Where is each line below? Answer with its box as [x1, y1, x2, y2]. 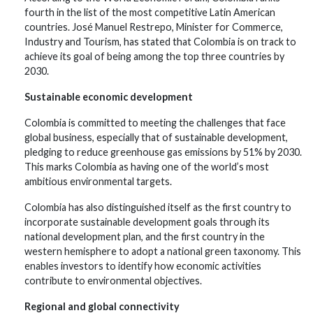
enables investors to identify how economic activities [24, 260, 261, 272]
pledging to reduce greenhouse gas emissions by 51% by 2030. [24, 146, 302, 158]
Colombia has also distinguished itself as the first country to [24, 201, 291, 213]
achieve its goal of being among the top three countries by [24, 50, 284, 62]
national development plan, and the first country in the [24, 231, 265, 242]
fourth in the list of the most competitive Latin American [24, 6, 275, 18]
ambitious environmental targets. [24, 175, 172, 187]
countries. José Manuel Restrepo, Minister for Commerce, [24, 21, 283, 33]
